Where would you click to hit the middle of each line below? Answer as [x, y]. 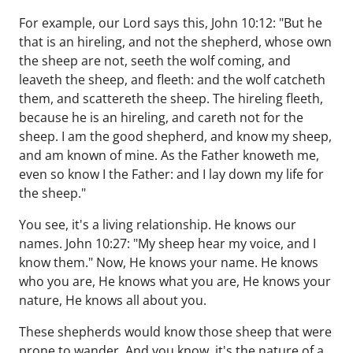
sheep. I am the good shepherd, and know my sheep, [175, 136]
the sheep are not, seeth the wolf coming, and [155, 61]
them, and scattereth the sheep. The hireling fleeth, [171, 98]
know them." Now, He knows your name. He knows [169, 262]
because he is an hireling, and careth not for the [161, 117]
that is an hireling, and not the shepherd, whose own [175, 42]
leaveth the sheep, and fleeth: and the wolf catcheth [172, 80]
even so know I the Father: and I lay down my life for [171, 174]
